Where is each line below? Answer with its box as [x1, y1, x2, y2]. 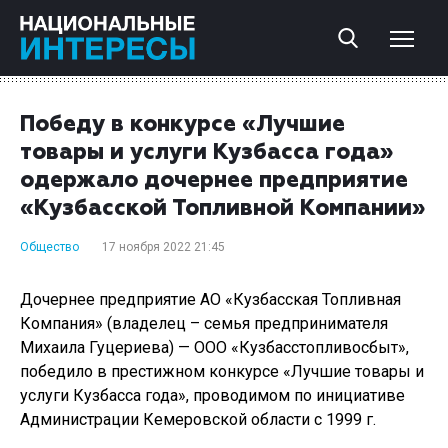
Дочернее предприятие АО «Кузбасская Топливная [20, 290, 401, 309]
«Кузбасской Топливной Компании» [20, 198, 425, 220]
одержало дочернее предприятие [20, 170, 408, 192]
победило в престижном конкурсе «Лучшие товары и [20, 362, 424, 381]
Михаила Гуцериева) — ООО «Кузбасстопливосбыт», [20, 338, 409, 357]
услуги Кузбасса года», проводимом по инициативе [20, 386, 405, 405]
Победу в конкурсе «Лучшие [20, 114, 345, 136]
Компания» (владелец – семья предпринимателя [20, 314, 388, 333]
